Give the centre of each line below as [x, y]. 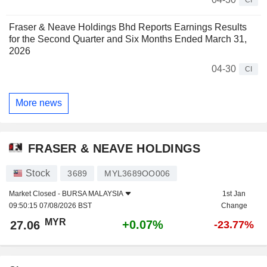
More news [39, 103]
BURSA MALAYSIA [92, 194]
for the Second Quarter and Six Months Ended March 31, [128, 39]
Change [234, 206]
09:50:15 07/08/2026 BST [50, 206]
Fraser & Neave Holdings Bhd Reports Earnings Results [128, 27]
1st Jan [234, 194]
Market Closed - [35, 194]
